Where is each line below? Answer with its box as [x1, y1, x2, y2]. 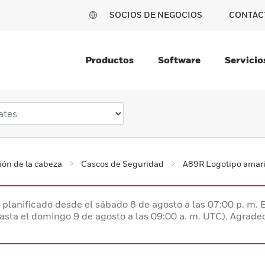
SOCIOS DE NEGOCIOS [109, 9, 202, 20]
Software [158, 54, 201, 66]
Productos [85, 54, 134, 66]
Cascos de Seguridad [81, 159, 164, 169]
